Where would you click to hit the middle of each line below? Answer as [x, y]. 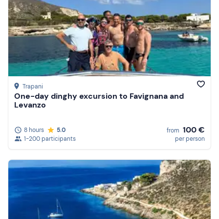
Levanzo [30, 105]
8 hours [34, 130]
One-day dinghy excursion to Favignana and [99, 96]
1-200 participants [50, 139]
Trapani [33, 87]
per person [190, 139]
